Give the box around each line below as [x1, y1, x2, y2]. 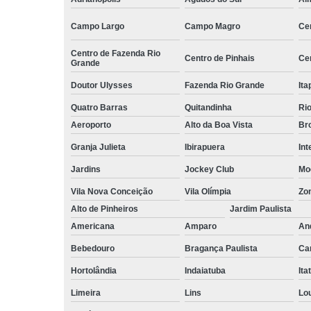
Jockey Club [184, 164, 234, 174]
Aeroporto [71, 119, 111, 130]
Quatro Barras [71, 102, 128, 112]
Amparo [184, 221, 217, 231]
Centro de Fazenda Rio [71, 48, 160, 58]
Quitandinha [184, 102, 232, 112]
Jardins [71, 164, 101, 174]
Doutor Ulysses [71, 80, 133, 90]
